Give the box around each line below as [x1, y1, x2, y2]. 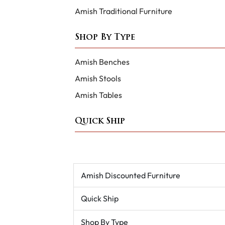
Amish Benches [74, 57, 130, 67]
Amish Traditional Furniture [74, 6, 172, 17]
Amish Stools [74, 73, 121, 84]
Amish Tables [74, 90, 122, 100]
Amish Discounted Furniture [80, 170, 180, 180]
